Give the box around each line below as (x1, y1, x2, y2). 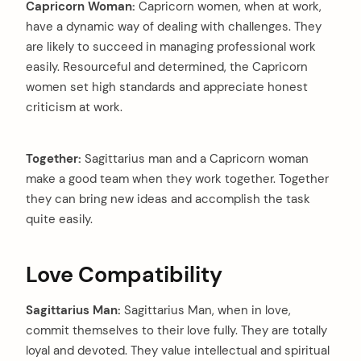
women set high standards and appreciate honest (26, 79, 308, 96)
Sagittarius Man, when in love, (121, 301, 291, 318)
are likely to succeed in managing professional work (26, 39, 316, 56)
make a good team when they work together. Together (26, 170, 329, 187)
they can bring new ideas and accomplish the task (26, 190, 310, 207)
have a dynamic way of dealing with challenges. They (26, 19, 322, 35)
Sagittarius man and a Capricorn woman (81, 150, 309, 167)
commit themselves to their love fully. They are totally (26, 322, 327, 338)
